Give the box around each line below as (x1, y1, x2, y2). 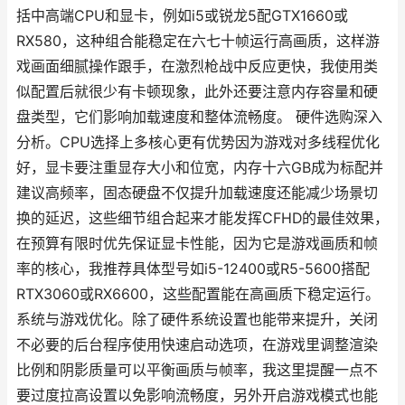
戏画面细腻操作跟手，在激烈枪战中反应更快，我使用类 (16, 58, 378, 75)
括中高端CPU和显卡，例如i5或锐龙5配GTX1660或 (16, 7, 348, 24)
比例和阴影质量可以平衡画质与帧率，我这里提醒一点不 (16, 362, 378, 379)
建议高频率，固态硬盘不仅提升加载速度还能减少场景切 (16, 184, 378, 202)
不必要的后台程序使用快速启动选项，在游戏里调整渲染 (16, 336, 378, 353)
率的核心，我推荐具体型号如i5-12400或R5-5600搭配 (16, 260, 370, 278)
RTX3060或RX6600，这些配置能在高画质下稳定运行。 (16, 286, 380, 303)
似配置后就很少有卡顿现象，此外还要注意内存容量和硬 (16, 83, 378, 100)
